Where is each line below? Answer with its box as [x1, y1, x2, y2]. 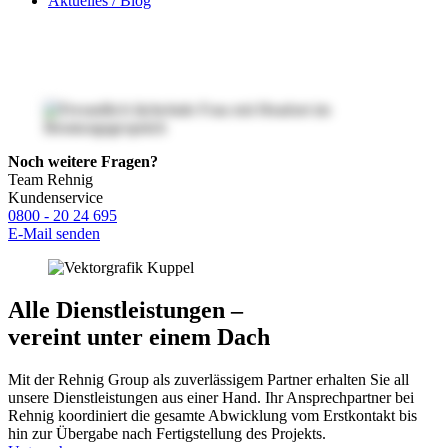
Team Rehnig [8, 171, 93, 189]
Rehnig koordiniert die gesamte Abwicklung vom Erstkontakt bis [8, 407, 417, 425]
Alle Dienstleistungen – [8, 297, 243, 324]
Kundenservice [8, 189, 103, 207]
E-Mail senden [8, 225, 100, 243]
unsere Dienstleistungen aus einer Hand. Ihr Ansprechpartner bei [8, 389, 414, 407]
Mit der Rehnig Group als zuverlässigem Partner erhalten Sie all [8, 371, 409, 389]
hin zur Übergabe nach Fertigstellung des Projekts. [8, 425, 326, 443]
